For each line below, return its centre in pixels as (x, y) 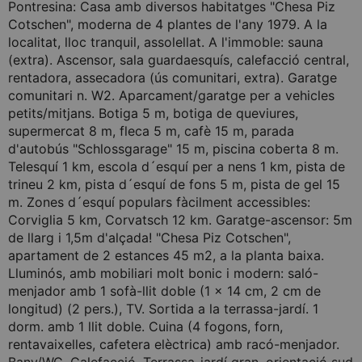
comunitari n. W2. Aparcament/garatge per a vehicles (171, 95)
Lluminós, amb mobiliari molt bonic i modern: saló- (163, 273)
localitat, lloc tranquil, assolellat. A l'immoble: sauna (166, 42)
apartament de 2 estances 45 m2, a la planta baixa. (166, 255)
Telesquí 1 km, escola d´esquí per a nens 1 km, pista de (177, 166)
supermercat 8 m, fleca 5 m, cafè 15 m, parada (151, 131)
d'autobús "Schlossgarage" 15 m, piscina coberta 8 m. (173, 149)
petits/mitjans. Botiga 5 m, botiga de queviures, (153, 113)
